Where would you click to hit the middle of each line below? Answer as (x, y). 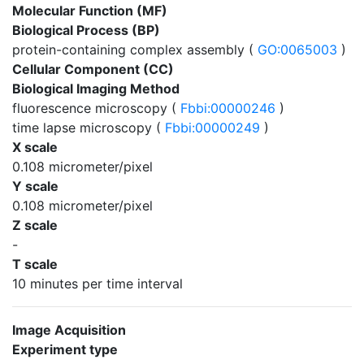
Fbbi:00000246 (228, 108)
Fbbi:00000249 (212, 128)
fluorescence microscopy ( (94, 108)
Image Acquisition (69, 330)
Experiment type (65, 349)
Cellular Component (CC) (93, 69)
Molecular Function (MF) (90, 11)
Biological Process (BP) (86, 30)
